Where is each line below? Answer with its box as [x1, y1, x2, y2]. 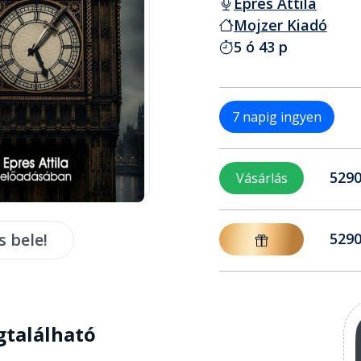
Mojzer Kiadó [234, 15, 327, 35]
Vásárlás [235, 168, 288, 187]
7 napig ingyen [232, 107, 322, 126]
